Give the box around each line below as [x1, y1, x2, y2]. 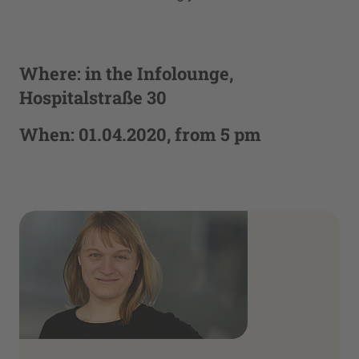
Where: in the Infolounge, [19, 62, 233, 86]
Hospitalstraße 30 [19, 86, 167, 110]
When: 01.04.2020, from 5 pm [19, 123, 261, 147]
